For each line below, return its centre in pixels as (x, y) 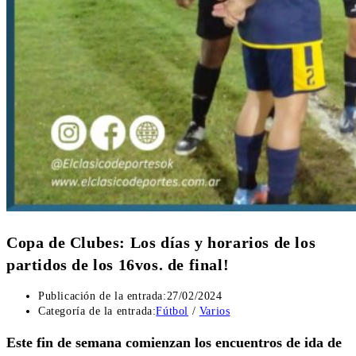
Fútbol (172, 311)
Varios (215, 311)
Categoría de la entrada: (97, 311)
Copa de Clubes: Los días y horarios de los (161, 242)
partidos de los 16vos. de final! (118, 264)
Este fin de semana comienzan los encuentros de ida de (174, 343)
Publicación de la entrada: (103, 296)
